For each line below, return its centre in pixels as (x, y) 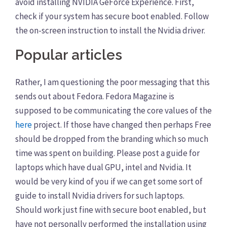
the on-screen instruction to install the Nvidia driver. (110, 30)
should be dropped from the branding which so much (112, 139)
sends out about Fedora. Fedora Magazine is (95, 96)
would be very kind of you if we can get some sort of (109, 181)
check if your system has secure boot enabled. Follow (112, 16)
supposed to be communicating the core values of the (113, 110)
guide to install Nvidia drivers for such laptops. (100, 195)
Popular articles (69, 55)
